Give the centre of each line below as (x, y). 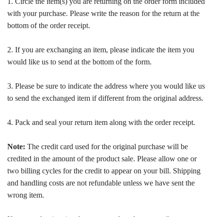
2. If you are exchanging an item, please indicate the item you (101, 50)
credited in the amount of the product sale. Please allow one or (102, 159)
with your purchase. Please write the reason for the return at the (103, 13)
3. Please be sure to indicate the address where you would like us (106, 86)
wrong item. (26, 195)
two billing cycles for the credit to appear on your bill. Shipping (104, 171)
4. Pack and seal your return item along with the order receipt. (101, 122)
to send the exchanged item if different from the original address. (105, 98)
